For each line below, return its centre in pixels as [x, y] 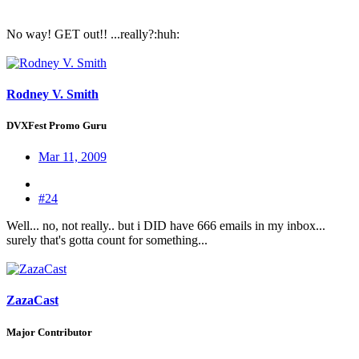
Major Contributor [49, 332]
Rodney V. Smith [52, 94]
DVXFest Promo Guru [56, 125]
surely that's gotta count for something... [107, 240]
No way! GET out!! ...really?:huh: [93, 34]
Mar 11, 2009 [73, 157]
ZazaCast [32, 301]
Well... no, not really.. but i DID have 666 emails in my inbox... [166, 226]
